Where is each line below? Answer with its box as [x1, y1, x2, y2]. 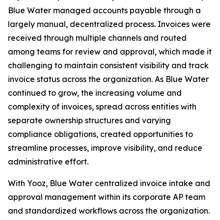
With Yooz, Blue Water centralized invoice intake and [8, 178, 210, 188]
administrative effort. [8, 157, 88, 166]
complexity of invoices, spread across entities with [8, 102, 196, 111]
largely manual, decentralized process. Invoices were [8, 19, 211, 29]
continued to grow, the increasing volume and [8, 88, 182, 98]
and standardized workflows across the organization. [8, 206, 210, 216]
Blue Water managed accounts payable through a [8, 5, 201, 15]
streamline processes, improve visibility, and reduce [8, 143, 202, 153]
